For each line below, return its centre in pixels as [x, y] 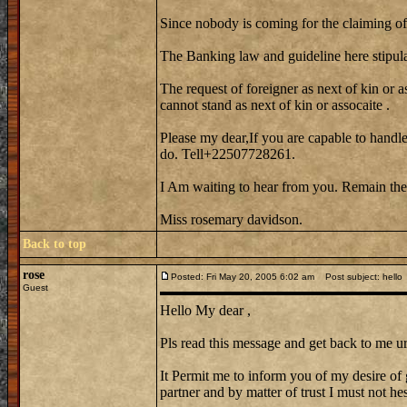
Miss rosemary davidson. [231, 219]
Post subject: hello [360, 277]
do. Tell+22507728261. [228, 154]
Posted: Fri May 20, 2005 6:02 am [243, 277]
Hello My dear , [205, 310]
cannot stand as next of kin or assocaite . [275, 105]
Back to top [55, 244]
